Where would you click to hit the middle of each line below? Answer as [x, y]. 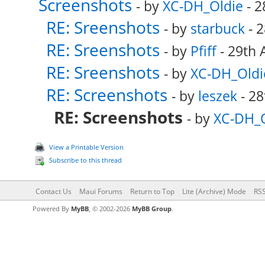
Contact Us [53, 191]
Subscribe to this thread [85, 160]
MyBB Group [151, 209]
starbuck [217, 28]
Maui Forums [101, 191]
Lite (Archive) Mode [214, 191]
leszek [217, 96]
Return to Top [152, 191]
